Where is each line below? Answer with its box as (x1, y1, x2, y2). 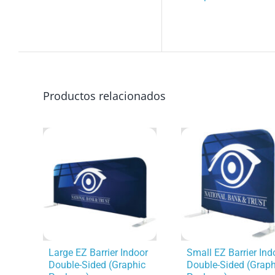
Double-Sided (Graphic (48, 258, 146, 271)
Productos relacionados (43, 88, 166, 103)
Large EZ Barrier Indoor (48, 246, 149, 258)
